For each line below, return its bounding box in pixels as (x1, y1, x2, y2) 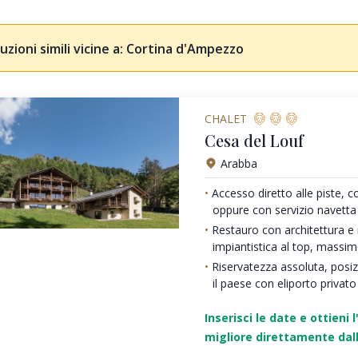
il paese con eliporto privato (212, 276, 356, 292)
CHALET (204, 110, 247, 126)
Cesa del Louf (204, 129, 304, 151)
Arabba (220, 155, 257, 171)
